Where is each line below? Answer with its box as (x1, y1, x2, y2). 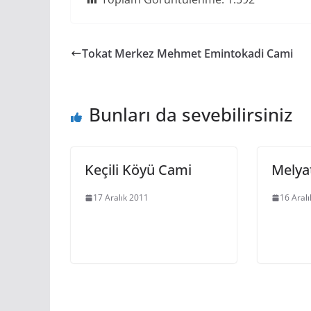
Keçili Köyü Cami (85, 160, 192, 179)
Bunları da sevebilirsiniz (89, 102, 292, 127)
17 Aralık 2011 (93, 192, 149, 203)
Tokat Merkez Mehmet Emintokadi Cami (82, 46, 293, 61)
